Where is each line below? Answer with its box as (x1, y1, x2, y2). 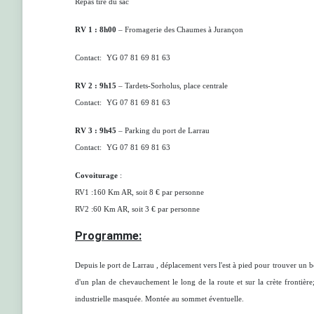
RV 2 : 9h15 (75, 82, 116, 90)
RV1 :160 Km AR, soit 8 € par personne (75, 189, 204, 196)
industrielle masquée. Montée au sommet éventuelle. (75, 295, 244, 303)
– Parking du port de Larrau (116, 127, 210, 135)
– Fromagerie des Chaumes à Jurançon (116, 26, 243, 34)
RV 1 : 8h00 (75, 26, 116, 34)
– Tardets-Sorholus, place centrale (116, 82, 228, 90)
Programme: (75, 229, 142, 243)
